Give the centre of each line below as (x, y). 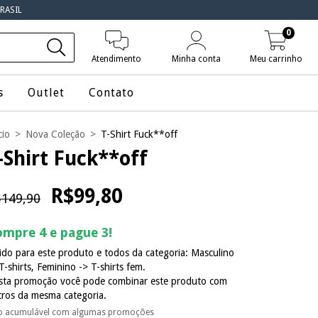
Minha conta (197, 59)
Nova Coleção (55, 134)
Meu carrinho (276, 59)
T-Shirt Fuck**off (139, 134)
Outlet (46, 93)
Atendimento (117, 59)
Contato (111, 93)
